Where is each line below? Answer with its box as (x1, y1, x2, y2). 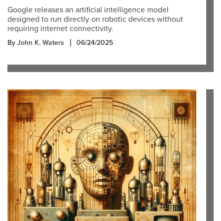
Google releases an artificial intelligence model (7, 5, 169, 15)
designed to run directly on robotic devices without (7, 14, 183, 24)
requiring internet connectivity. (7, 24, 113, 34)
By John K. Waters (7, 38, 64, 47)
